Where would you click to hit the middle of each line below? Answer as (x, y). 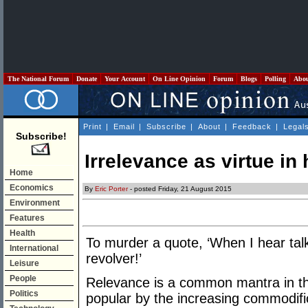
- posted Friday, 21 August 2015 (180, 189)
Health (22, 233)
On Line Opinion (179, 79)
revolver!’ (114, 259)
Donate (87, 79)
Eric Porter (111, 189)
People (23, 278)
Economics (32, 188)
